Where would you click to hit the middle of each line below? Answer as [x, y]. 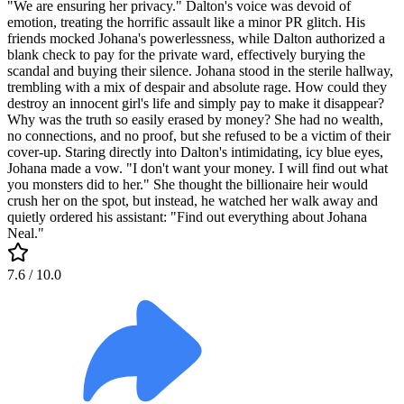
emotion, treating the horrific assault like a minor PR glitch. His [186, 22]
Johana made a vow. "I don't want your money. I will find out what [197, 168]
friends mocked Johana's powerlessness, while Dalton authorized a [196, 38]
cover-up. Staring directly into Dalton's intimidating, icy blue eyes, [195, 151]
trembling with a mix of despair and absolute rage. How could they [197, 87]
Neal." [26, 233]
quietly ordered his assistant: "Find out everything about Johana [187, 216]
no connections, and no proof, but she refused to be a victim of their [199, 135]
